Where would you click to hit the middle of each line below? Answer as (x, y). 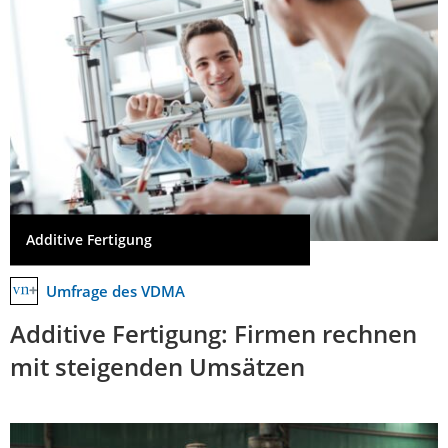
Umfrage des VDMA (115, 290)
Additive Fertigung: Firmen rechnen (213, 333)
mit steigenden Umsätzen (157, 366)
